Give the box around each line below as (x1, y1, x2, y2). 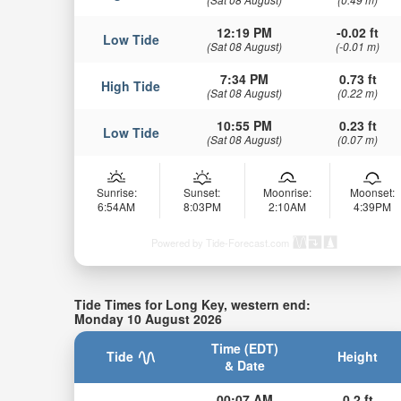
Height (337, 347, 379, 366)
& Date (224, 356, 265, 375)
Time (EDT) (210, 339, 278, 358)
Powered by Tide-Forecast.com (150, 235, 289, 250)
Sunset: (183, 183, 221, 200)
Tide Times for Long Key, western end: (73, 294, 311, 313)
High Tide (101, 76, 161, 95)
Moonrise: (262, 183, 311, 200)
